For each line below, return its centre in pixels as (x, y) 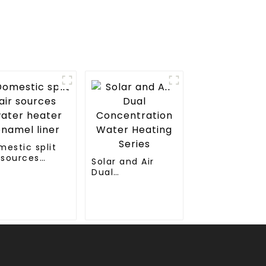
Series (107, 204)
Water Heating (128, 193)
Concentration (128, 183)
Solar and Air (123, 161)
